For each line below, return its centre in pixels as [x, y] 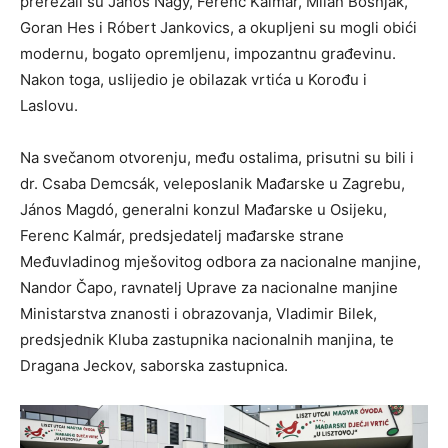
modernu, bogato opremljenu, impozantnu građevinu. [208, 54]
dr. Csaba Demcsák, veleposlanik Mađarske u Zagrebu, [212, 184]
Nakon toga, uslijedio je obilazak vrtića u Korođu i [193, 80]
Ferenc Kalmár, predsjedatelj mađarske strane [182, 236]
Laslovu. [49, 106]
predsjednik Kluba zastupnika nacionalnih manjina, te [207, 340]
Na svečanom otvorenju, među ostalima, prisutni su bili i [217, 158]
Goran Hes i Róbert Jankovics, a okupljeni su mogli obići [218, 28]
